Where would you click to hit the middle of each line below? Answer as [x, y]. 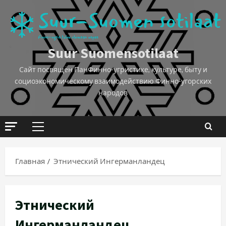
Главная [30, 161]
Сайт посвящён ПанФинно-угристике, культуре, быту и [113, 69]
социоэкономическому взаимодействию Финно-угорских [113, 81]
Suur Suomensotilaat [113, 53]
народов [113, 93]
